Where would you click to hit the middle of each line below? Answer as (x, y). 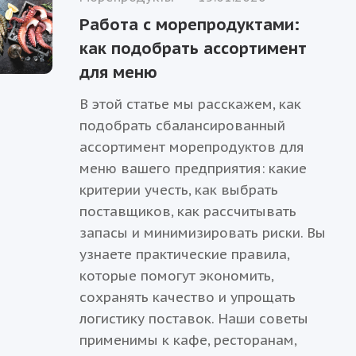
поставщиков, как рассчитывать (188, 212)
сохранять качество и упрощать (188, 298)
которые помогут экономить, (177, 276)
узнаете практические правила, (185, 255)
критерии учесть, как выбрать (179, 190)
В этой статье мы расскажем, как (191, 104)
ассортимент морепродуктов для (192, 147)
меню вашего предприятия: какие (193, 169)
